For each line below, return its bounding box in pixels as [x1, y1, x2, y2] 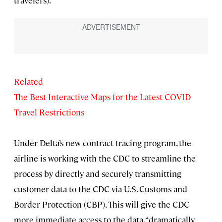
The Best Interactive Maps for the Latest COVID [14, 91, 191, 103]
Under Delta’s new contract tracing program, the [14, 137, 191, 149]
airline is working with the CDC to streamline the [14, 153, 196, 164]
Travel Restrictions [14, 107, 84, 118]
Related [14, 76, 43, 87]
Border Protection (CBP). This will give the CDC [14, 199, 189, 210]
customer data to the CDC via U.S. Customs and [14, 183, 187, 195]
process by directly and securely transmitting [14, 168, 181, 179]
